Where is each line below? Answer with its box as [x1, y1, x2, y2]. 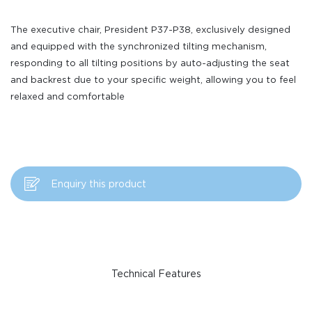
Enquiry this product [51, 178, 146, 189]
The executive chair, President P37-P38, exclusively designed [10, 24, 290, 35]
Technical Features [111, 268, 201, 279]
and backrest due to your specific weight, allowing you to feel [10, 75, 296, 85]
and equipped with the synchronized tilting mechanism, [10, 41, 267, 52]
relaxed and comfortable [10, 91, 125, 102]
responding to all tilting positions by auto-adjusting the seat [10, 58, 290, 68]
